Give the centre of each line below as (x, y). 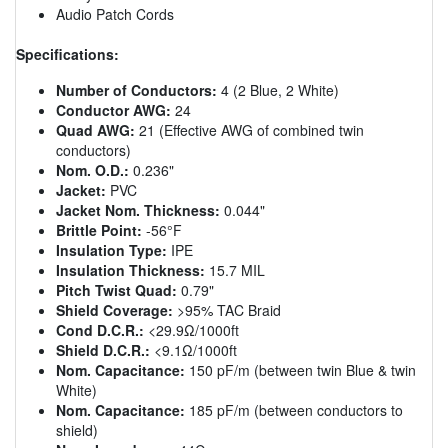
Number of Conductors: (136, 89)
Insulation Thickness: (130, 269)
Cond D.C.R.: (100, 329)
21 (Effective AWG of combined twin (249, 129)
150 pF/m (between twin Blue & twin (300, 369)
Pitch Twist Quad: (116, 289)
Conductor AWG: (113, 109)
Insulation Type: (111, 249)
